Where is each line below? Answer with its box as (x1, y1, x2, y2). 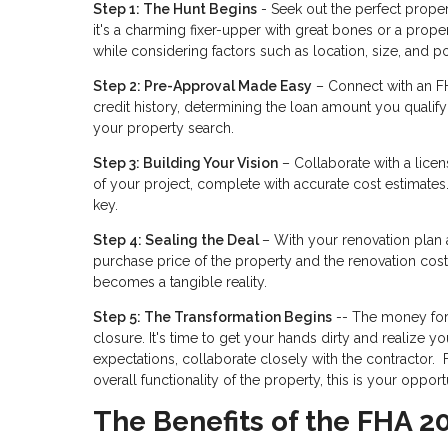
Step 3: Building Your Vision (93, 155, 278, 172)
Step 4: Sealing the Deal (93, 232, 262, 249)
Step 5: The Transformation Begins (93, 309, 332, 326)
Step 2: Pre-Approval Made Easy (93, 78, 312, 95)
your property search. (93, 120, 234, 137)
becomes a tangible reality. (93, 274, 267, 291)
